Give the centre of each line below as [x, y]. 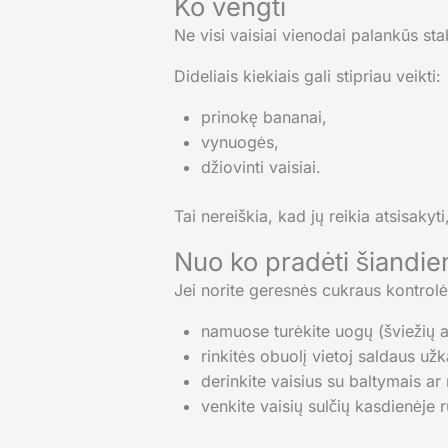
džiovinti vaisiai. [260, 167]
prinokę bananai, [263, 117]
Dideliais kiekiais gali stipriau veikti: [307, 76]
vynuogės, [239, 142]
